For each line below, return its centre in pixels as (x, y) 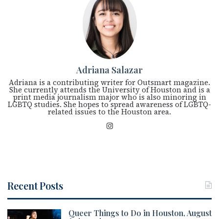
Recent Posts (35, 185)
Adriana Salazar (109, 70)
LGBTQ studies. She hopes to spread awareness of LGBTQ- (109, 104)
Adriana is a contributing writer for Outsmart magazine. (109, 82)
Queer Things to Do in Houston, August (140, 213)
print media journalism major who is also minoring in (109, 97)
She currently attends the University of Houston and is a (109, 89)
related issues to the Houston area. (109, 111)
